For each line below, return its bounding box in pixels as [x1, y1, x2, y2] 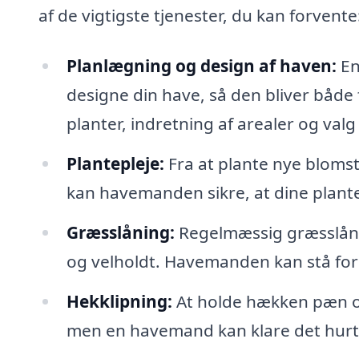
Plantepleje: [66, 152, 164, 175]
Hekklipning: [66, 289, 172, 313]
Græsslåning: [66, 220, 175, 244]
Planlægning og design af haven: [66, 54, 337, 78]
